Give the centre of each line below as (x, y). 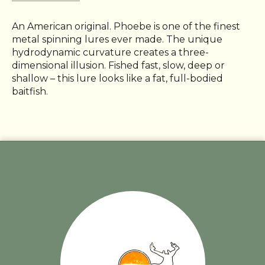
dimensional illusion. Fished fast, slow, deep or (118, 65)
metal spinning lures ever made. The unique (117, 39)
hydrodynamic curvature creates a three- (110, 52)
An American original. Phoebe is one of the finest (126, 26)
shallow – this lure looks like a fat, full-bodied (117, 78)
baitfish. (30, 91)
